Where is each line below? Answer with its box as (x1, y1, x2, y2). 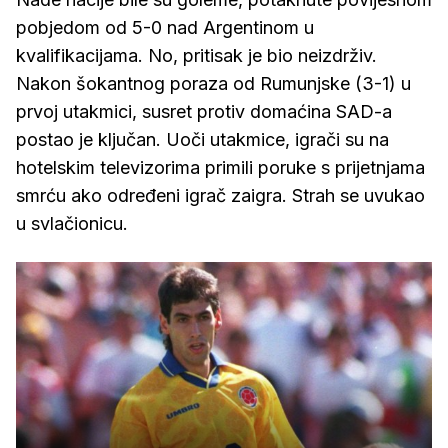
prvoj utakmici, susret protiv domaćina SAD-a (16, 101, 392, 122)
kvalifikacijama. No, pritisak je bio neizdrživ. (16, 45, 377, 66)
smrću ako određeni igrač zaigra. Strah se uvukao (16, 185, 425, 206)
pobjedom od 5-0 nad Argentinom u (16, 17, 314, 38)
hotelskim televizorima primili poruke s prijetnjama (16, 157, 425, 178)
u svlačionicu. (16, 213, 128, 234)
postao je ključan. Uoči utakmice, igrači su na (16, 129, 389, 150)
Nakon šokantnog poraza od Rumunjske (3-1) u (16, 73, 411, 94)
